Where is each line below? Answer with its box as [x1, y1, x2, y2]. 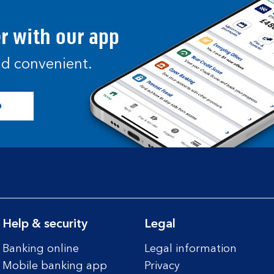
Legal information [144, 243, 237, 254]
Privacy [144, 261, 180, 272]
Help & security [2, 218, 87, 231]
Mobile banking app [2, 261, 107, 272]
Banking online [2, 243, 79, 254]
